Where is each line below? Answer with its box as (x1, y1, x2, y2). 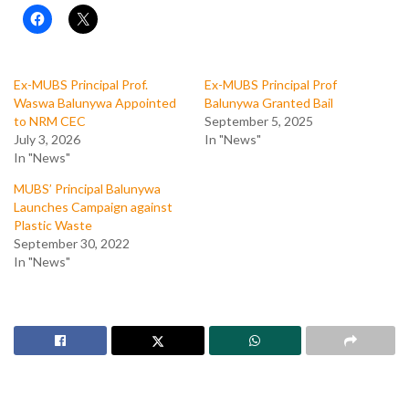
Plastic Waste (14, 216, 92, 233)
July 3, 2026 (14, 131, 80, 147)
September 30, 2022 (14, 235, 130, 251)
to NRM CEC (14, 112, 86, 129)
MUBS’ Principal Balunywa (14, 180, 161, 196)
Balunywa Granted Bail (204, 94, 333, 110)
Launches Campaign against (14, 198, 173, 215)
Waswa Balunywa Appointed (14, 94, 176, 110)
